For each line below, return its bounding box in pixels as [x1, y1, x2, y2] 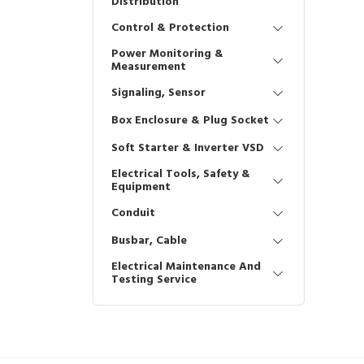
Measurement [111, 58, 186, 76]
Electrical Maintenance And [111, 258, 261, 276]
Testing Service [111, 271, 197, 289]
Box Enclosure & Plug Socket [111, 111, 269, 130]
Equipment [111, 178, 171, 197]
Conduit [111, 204, 155, 223]
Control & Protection [111, 19, 229, 37]
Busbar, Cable [111, 232, 187, 250]
